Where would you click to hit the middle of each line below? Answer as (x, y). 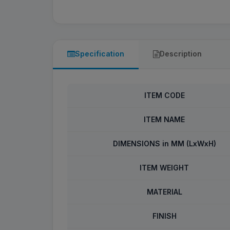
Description (181, 54)
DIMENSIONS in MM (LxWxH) (164, 143)
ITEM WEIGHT (164, 168)
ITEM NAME (164, 119)
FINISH (164, 216)
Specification (100, 54)
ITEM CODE (164, 95)
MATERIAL (164, 192)
